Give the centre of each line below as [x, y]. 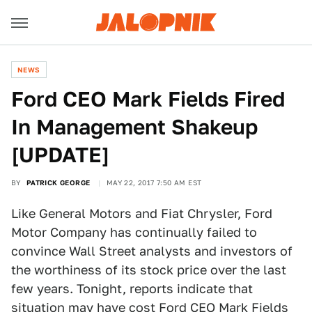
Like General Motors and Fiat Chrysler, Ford [142, 213]
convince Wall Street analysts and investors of [152, 251]
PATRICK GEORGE [58, 182]
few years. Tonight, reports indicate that [132, 289]
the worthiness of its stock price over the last [149, 270]
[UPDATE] [60, 155]
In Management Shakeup [134, 127]
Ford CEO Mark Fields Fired [148, 99]
